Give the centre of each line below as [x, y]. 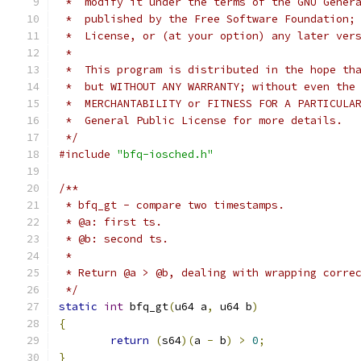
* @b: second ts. [114, 239]
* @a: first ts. [110, 222]
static [78, 307]
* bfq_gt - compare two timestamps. [172, 205]
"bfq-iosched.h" [165, 154]
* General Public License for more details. [201, 120]
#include [85, 154]
